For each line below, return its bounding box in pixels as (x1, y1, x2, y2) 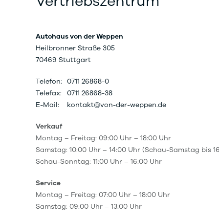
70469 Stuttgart (36, 55, 91, 65)
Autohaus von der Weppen (36, 32, 123, 41)
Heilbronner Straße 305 (36, 44, 115, 53)
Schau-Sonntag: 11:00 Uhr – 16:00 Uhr (36, 157, 162, 166)
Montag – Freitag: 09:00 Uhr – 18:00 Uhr (36, 133, 171, 143)
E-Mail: (36, 100, 59, 109)
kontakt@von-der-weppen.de (65, 100, 166, 109)
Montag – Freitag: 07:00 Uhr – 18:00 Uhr (36, 190, 170, 199)
